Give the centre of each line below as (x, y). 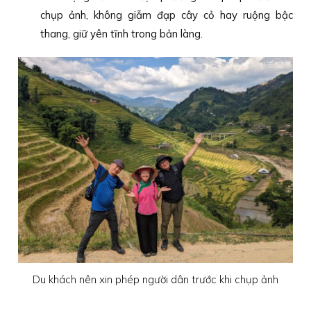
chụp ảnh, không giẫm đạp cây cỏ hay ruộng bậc (167, 15)
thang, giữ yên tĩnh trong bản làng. (122, 34)
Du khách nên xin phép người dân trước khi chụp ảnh (155, 279)
